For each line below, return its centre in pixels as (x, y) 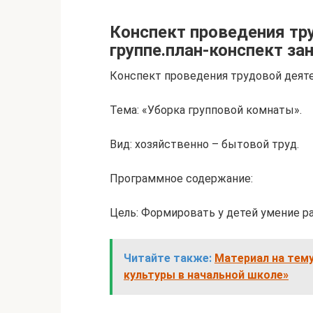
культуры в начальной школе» (206, 275)
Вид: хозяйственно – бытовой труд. (204, 144)
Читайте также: (168, 258)
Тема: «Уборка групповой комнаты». (206, 110)
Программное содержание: (181, 179)
